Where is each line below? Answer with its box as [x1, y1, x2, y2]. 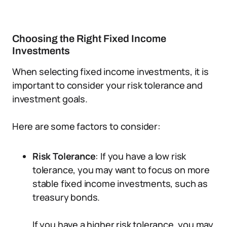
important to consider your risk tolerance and [12, 79, 203, 91]
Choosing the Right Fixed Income [12, 33, 166, 44]
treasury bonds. [32, 191, 100, 203]
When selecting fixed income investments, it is [12, 65, 209, 78]
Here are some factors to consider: [12, 120, 161, 132]
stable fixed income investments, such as [32, 177, 208, 190]
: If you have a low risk [95, 150, 186, 162]
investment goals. [12, 93, 88, 105]
